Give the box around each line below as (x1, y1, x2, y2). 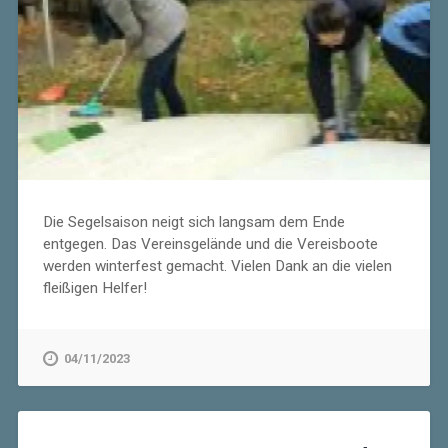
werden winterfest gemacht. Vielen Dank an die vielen (42, 256, 392, 275)
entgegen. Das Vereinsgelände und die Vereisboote (42, 234, 378, 253)
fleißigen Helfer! (42, 278, 147, 297)
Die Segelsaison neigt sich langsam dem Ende (42, 212, 345, 231)
